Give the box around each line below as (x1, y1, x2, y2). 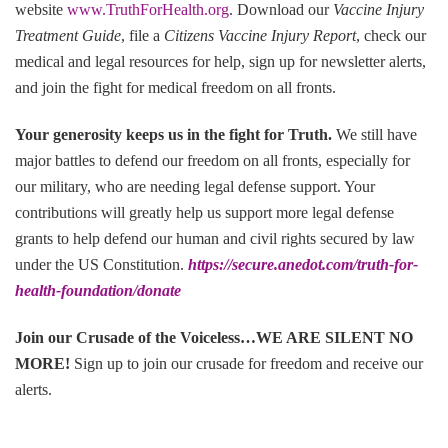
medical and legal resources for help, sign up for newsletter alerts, (15, 52, 426, 70)
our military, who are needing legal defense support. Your (15, 177, 375, 195)
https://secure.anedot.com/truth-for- (188, 255, 418, 273)
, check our (356, 26, 426, 44)
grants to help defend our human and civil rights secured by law (15, 229, 415, 247)
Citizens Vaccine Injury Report (164, 26, 356, 44)
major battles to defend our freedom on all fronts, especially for (15, 151, 410, 169)
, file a (121, 26, 164, 44)
